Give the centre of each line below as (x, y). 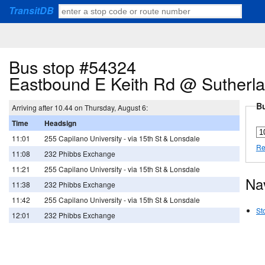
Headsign (60, 123)
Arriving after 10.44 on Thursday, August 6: (80, 108)
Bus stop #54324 (72, 67)
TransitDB (31, 10)
